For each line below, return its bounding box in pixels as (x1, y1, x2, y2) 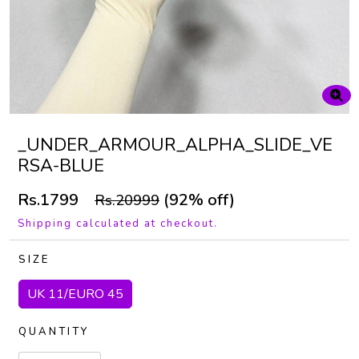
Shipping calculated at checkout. (18, 216, 218, 231)
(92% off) (159, 189, 235, 211)
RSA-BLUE (18, 154, 104, 178)
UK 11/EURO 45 (27, 285, 123, 303)
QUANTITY (18, 325, 89, 339)
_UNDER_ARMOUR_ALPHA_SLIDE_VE (18, 133, 333, 157)
